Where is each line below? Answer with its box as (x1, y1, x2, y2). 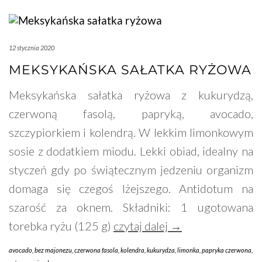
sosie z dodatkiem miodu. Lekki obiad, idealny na (9, 144, 253, 158)
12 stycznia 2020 (9, 44, 54, 52)
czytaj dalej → (113, 219, 182, 233)
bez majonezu (35, 246, 72, 254)
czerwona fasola (74, 246, 118, 254)
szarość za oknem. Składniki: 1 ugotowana (9, 200, 253, 215)
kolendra (120, 246, 144, 254)
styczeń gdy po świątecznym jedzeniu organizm (9, 163, 253, 177)
